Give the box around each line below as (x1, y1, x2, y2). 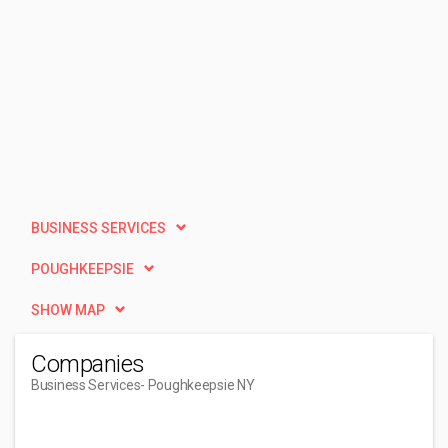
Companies (31, 350, 145, 378)
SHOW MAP (31, 302, 105, 318)
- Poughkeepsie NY (140, 377, 255, 393)
